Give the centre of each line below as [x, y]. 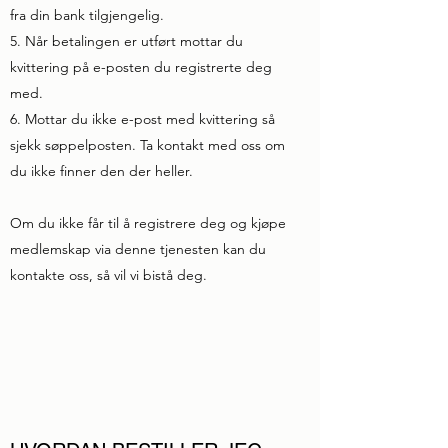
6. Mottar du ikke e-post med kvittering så [142, 119]
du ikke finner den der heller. [101, 171]
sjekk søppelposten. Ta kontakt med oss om [147, 145]
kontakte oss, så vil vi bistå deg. [108, 275]
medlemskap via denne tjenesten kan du [138, 249]
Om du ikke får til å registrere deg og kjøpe [148, 223]
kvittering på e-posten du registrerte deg [141, 67]
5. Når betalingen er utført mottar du [126, 41]
